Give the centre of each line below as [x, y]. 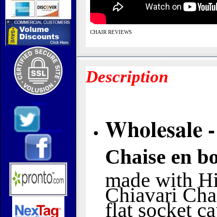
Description [127, 77]
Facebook [51, 130]
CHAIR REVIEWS [111, 32]
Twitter [38, 103]
